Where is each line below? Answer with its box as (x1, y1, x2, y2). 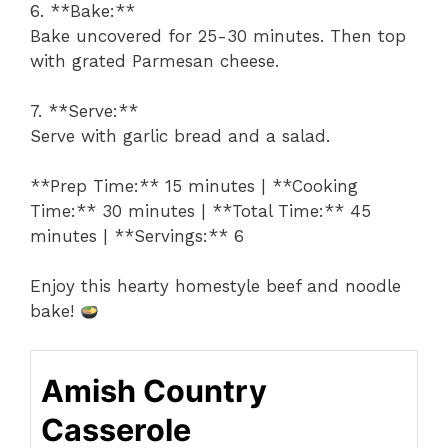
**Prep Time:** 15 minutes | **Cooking (30, 176, 358, 197)
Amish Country (41, 371, 267, 409)
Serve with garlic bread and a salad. (30, 126, 330, 147)
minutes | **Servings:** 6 (30, 226, 244, 247)
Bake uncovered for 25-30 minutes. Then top (30, 26, 406, 47)
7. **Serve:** (30, 101, 138, 122)
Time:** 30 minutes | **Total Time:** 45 (30, 201, 371, 222)
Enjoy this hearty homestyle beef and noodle (30, 276, 401, 297)
